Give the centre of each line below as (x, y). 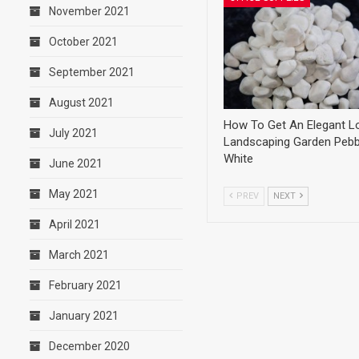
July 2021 (73, 133)
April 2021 (75, 224)
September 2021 (92, 72)
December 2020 (89, 346)
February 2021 (85, 285)
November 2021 (89, 11)
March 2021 (79, 255)
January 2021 (84, 316)
